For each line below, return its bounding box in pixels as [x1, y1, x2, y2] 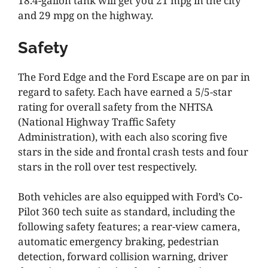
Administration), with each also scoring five [18, 129, 227, 144]
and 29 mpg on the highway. [18, 8, 153, 23]
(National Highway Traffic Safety [18, 114, 176, 129]
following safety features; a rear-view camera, [18, 220, 240, 234]
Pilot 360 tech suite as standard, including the [18, 205, 235, 219]
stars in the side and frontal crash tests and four [18, 144, 248, 159]
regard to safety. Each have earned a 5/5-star [18, 84, 232, 99]
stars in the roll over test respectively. [18, 159, 197, 173]
